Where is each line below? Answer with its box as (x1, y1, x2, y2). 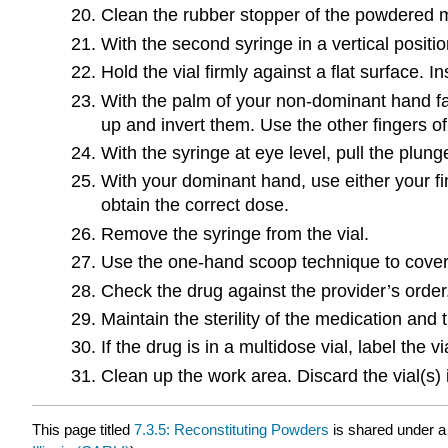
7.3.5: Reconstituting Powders (134, 421, 329, 439)
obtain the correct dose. (100, 195, 289, 216)
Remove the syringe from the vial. (100, 223, 369, 244)
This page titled (32, 421, 134, 439)
